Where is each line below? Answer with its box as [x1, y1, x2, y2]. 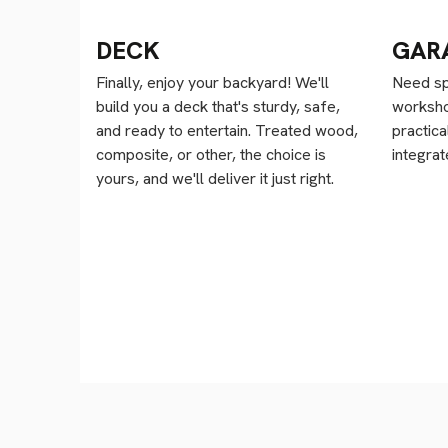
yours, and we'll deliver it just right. [96, 168, 334, 190]
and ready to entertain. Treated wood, [96, 120, 358, 142]
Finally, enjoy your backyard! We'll [96, 72, 329, 94]
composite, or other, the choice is [96, 144, 326, 166]
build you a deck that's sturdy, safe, [96, 96, 340, 118]
